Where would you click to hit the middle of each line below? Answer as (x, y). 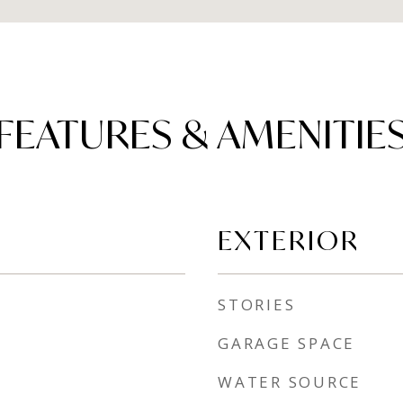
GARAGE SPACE (287, 343)
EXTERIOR (289, 240)
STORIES (257, 304)
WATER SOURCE (290, 382)
